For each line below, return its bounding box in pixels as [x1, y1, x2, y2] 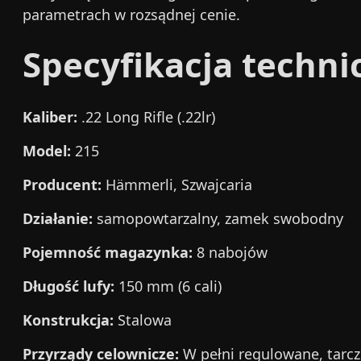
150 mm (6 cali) [114, 276, 222, 296]
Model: [23, 141, 71, 160]
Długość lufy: [23, 276, 114, 296]
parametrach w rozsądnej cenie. [23, 5, 240, 24]
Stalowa [114, 310, 172, 330]
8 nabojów [193, 243, 268, 262]
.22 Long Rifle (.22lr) [77, 107, 215, 127]
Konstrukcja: [23, 310, 114, 330]
